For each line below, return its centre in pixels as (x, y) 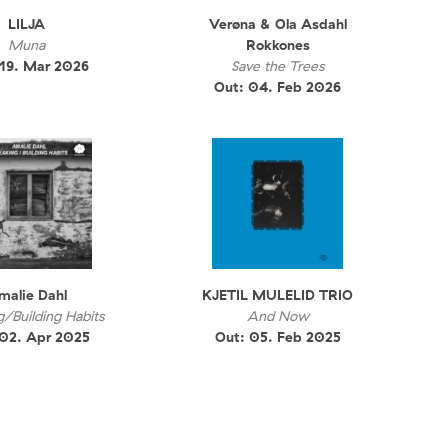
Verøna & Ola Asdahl (277, 24)
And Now (277, 315)
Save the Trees (278, 66)
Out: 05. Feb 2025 (277, 336)
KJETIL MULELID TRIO (278, 294)
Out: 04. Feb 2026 (278, 87)
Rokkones (277, 45)
